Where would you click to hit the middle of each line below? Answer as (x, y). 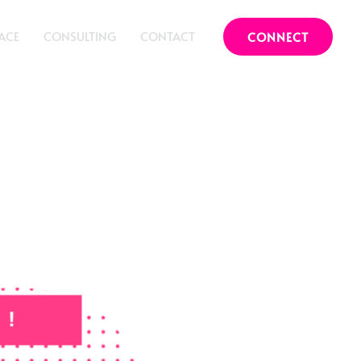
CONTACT (168, 36)
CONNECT (278, 36)
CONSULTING (80, 36)
